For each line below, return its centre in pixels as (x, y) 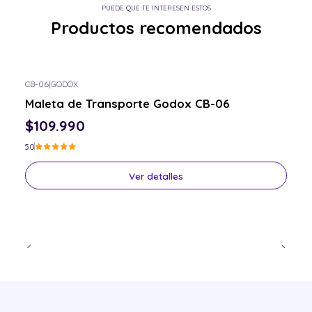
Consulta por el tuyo (69, 95)
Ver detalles (156, 175)
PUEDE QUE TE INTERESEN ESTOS (156, 8)
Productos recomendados (156, 28)
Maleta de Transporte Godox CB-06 (127, 103)
